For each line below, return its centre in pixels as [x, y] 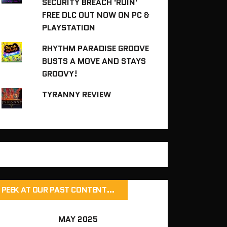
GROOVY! [60, 73]
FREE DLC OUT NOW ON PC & [96, 15]
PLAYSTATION [69, 27]
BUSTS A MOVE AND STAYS [94, 61]
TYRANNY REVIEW [77, 94]
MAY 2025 [78, 219]
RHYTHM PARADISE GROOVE [96, 48]
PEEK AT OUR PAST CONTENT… [58, 190]
